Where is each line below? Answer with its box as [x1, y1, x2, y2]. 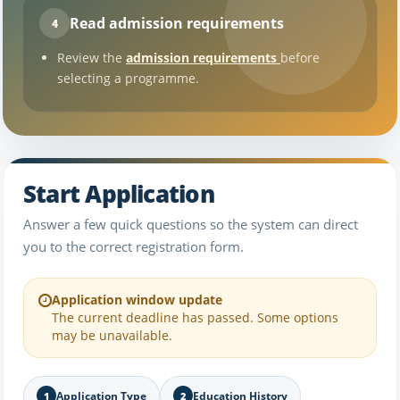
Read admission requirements [70, 12, 284, 33]
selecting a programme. [57, 70, 199, 87]
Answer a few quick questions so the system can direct [23, 215, 358, 233]
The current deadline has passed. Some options [52, 309, 338, 326]
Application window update [52, 291, 222, 308]
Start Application [23, 178, 214, 210]
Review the [57, 49, 126, 66]
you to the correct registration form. [23, 237, 244, 255]
